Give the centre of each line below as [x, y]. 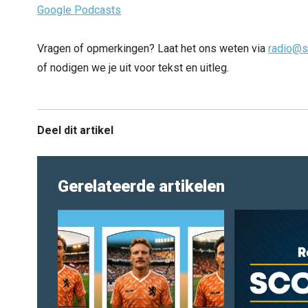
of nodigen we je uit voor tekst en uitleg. [133, 67]
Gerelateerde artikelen [141, 186]
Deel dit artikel [75, 130]
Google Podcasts [79, 10]
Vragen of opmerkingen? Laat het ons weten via [153, 48]
